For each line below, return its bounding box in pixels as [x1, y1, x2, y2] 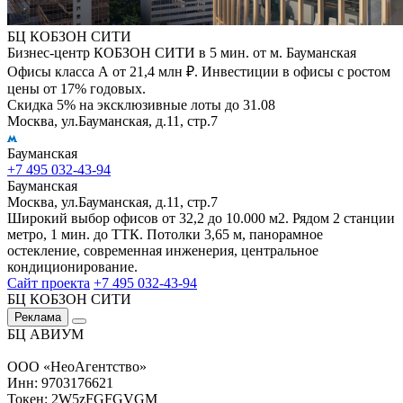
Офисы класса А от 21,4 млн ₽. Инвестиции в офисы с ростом [7, 63, 390, 79]
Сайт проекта [7, 274, 90, 291]
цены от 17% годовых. [7, 80, 146, 96]
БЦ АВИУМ [7, 326, 84, 342]
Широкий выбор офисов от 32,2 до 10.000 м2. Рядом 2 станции [7, 210, 395, 226]
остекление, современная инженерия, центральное [7, 242, 318, 258]
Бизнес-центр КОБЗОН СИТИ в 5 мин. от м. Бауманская [7, 44, 356, 60]
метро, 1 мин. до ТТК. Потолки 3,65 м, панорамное [7, 226, 323, 242]
